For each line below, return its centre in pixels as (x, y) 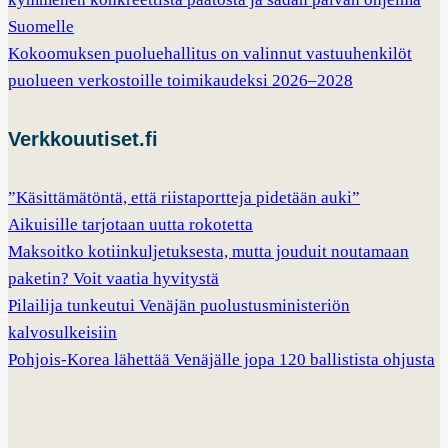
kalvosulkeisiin (62, 332)
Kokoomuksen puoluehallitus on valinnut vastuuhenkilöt (210, 53)
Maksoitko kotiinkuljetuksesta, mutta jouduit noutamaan (208, 251)
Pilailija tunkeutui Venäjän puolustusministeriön (179, 305)
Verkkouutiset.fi (83, 138)
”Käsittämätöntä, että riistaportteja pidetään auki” (184, 197)
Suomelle (41, 26)
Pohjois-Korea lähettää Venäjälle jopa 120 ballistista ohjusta (221, 359)
